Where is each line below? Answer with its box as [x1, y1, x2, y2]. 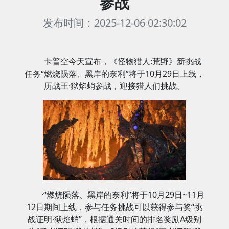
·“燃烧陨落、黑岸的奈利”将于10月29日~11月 [41, 189, 204, 200]
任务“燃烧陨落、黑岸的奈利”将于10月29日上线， [25, 68, 204, 79]
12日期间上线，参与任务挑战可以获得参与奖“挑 [27, 201, 202, 213]
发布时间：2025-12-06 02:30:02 [42, 16, 187, 30]
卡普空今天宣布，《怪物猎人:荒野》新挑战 [44, 56, 201, 67]
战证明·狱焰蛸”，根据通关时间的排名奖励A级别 [28, 213, 201, 225]
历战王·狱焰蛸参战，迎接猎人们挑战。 [44, 80, 185, 91]
